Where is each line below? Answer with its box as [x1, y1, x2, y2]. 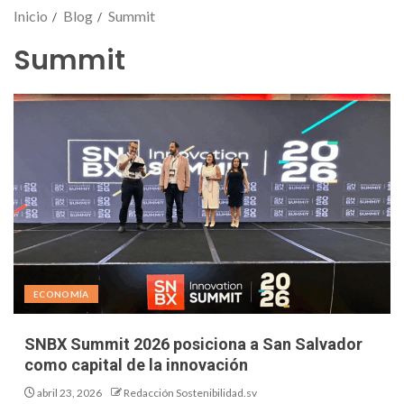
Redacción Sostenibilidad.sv [124, 386, 257, 400]
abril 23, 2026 [35, 386, 102, 400]
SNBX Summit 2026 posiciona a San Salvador [24, 335, 363, 354]
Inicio [14, 7, 48, 25]
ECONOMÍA [33, 289, 89, 300]
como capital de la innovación [24, 355, 248, 375]
